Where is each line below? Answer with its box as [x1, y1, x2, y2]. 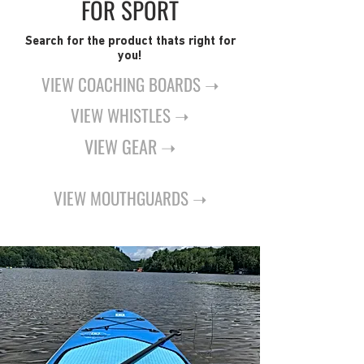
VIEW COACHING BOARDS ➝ [41, 71, 219, 97]
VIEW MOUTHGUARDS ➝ [53, 185, 207, 210]
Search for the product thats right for [24, 36, 236, 48]
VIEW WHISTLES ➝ [71, 102, 189, 128]
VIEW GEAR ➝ [84, 133, 175, 159]
